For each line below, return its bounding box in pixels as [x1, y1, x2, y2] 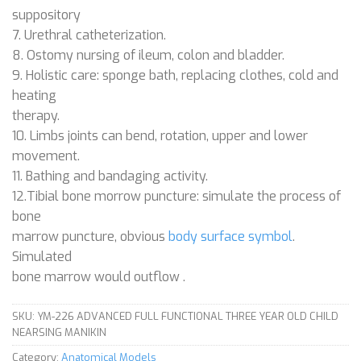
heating [12, 87, 56, 105]
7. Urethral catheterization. [12, 27, 166, 44]
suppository [12, 6, 81, 24]
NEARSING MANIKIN [12, 326, 106, 340]
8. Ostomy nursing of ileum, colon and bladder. [12, 47, 284, 64]
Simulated [12, 248, 72, 266]
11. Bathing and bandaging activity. [12, 168, 208, 185]
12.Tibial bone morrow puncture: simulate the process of [12, 188, 341, 205]
